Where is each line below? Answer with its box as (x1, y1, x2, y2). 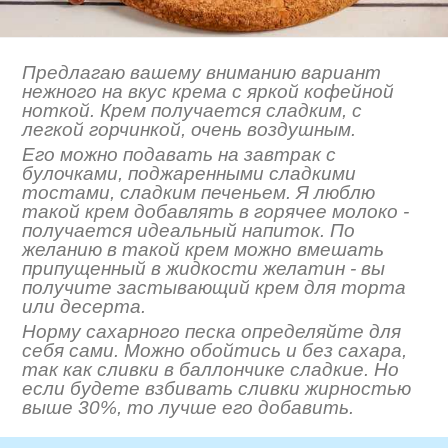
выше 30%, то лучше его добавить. (22, 397, 355, 419)
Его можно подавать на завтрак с (22, 143, 337, 165)
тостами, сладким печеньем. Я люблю (22, 181, 376, 203)
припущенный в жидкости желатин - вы (22, 257, 386, 279)
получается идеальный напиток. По (22, 219, 356, 241)
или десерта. (22, 295, 147, 317)
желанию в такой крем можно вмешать (22, 238, 385, 260)
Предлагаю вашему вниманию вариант (22, 61, 382, 83)
